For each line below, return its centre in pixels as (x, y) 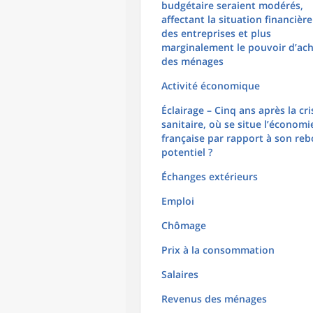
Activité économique (211, 86)
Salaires (180, 274)
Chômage (184, 225)
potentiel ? (187, 152)
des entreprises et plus (216, 33)
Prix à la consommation (218, 250)
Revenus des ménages (214, 299)
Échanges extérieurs (210, 176)
